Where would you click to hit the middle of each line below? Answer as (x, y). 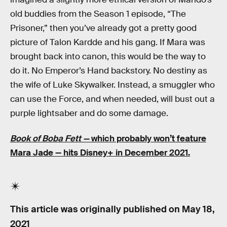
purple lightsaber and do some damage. (89, 113)
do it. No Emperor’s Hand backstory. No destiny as (109, 71)
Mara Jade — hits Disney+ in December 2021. (100, 153)
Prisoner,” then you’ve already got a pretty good (103, 28)
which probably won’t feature (149, 138)
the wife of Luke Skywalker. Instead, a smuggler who (112, 85)
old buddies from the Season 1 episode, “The (98, 14)
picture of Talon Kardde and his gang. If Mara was (108, 43)
